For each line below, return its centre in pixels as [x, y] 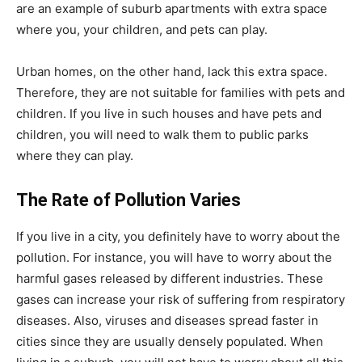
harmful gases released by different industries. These [170, 278]
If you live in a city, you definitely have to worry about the [178, 236]
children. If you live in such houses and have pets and [169, 114]
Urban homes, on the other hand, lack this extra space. [172, 72]
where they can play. [75, 156]
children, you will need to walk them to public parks [162, 135]
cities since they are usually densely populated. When [170, 341]
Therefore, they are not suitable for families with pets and [181, 93]
